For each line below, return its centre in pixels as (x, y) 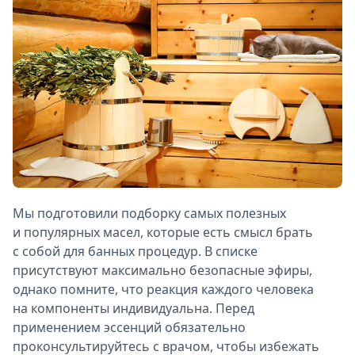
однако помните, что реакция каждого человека (163, 290)
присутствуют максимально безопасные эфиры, (162, 271)
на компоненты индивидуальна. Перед (134, 309)
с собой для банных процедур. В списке (135, 252)
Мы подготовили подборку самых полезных (149, 214)
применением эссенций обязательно (129, 328)
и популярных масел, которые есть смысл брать (163, 233)
